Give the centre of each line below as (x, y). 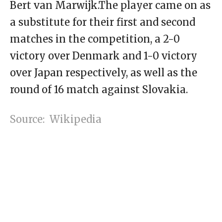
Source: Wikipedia (56, 119)
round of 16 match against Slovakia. (99, 90)
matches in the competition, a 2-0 (95, 39)
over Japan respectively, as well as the (104, 73)
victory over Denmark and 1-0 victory (104, 56)
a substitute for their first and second (103, 22)
